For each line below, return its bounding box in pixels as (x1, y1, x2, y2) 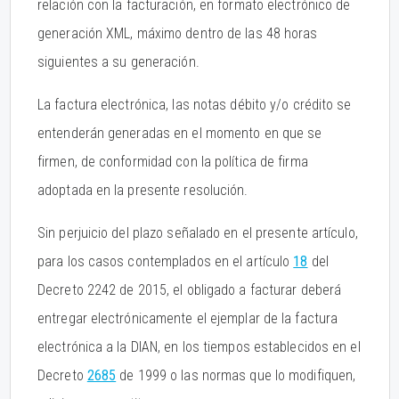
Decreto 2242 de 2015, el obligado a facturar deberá (37, 281, 342, 298)
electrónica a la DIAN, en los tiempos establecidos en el (37, 338, 361, 355)
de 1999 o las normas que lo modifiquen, (116, 367, 356, 384)
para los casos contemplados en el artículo (37, 253, 294, 270)
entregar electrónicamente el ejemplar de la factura (37, 310, 338, 327)
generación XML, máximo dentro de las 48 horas (37, 25, 318, 42)
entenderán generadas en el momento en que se (37, 125, 322, 142)
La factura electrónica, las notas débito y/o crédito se (37, 96, 352, 113)
